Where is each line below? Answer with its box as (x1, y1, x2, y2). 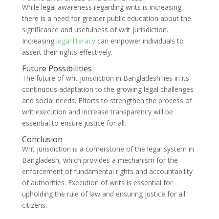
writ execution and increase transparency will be (22, 107, 173, 117)
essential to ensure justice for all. (22, 118, 126, 128)
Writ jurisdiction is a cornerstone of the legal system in (22, 144, 194, 154)
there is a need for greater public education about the (22, 14, 191, 23)
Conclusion (22, 134, 63, 145)
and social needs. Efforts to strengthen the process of (22, 96, 192, 106)
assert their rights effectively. (22, 47, 112, 57)
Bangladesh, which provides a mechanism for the (22, 155, 178, 165)
